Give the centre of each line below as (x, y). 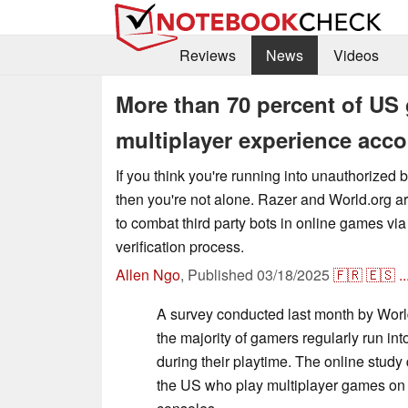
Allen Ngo (148, 274)
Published (222, 274)
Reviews (207, 56)
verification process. (180, 246)
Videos (356, 56)
